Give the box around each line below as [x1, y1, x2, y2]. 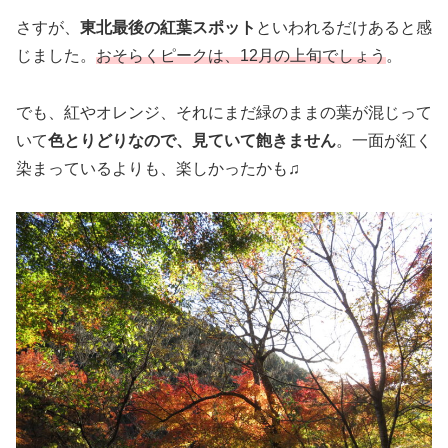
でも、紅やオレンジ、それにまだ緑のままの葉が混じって [16, 104, 432, 121]
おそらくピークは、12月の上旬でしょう [96, 47, 386, 65]
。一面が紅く [336, 132, 432, 149]
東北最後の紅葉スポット [80, 19, 256, 37]
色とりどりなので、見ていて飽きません [48, 132, 336, 149]
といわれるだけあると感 [256, 19, 432, 37]
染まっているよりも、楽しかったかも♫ [16, 160, 300, 177]
